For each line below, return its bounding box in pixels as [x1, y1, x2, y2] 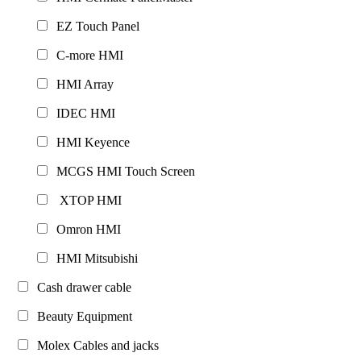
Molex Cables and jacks [31, 338, 159, 352]
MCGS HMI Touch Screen [50, 164, 195, 178]
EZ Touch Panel [50, 19, 139, 33]
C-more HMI [50, 48, 123, 62]
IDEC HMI [50, 106, 115, 120]
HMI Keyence [50, 135, 130, 149]
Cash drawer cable [31, 280, 131, 294]
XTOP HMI [50, 193, 122, 207]
